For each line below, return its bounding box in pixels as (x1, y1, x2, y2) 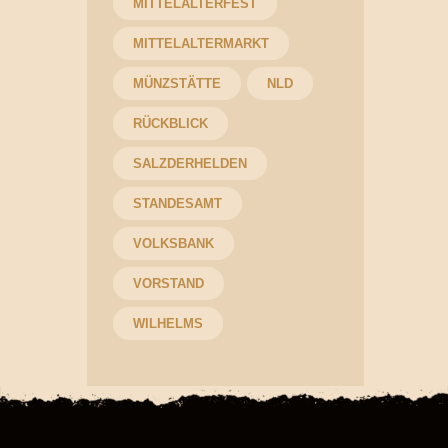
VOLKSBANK (132, 235, 214, 251)
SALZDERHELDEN (132, 155, 247, 171)
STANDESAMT (132, 195, 222, 211)
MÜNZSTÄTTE (132, 75, 221, 91)
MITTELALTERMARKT (132, 35, 269, 51)
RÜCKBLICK (132, 115, 208, 131)
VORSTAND (132, 275, 204, 291)
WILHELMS (132, 315, 203, 331)
